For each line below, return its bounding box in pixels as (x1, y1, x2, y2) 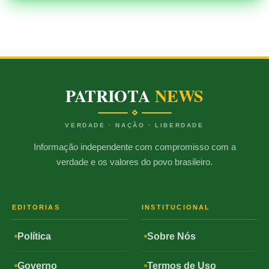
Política (17, 231, 51, 241)
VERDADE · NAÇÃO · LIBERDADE (65, 122, 204, 129)
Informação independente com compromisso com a (33, 142, 236, 153)
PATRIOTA (65, 83, 156, 109)
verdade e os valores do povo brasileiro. (56, 157, 213, 168)
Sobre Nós (147, 231, 196, 241)
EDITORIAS (12, 203, 60, 211)
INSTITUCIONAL (142, 203, 211, 211)
